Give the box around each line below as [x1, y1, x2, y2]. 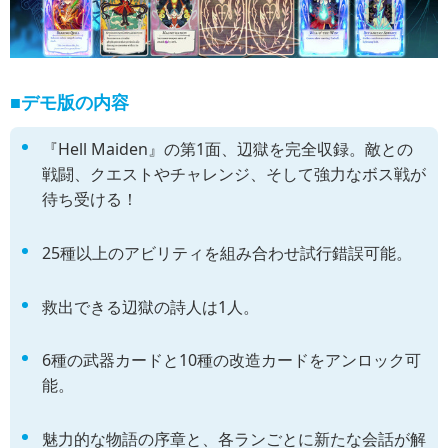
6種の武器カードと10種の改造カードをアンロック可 [42, 349, 421, 372]
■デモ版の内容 [10, 89, 129, 114]
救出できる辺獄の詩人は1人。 [42, 295, 259, 318]
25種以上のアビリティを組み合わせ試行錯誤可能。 [42, 241, 412, 264]
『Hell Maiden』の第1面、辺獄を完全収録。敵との [42, 137, 413, 160]
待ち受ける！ [42, 187, 138, 210]
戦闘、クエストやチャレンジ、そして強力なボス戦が [42, 162, 426, 185]
